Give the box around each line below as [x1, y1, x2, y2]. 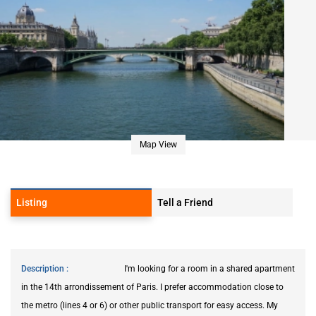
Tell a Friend [157, 196, 213, 208]
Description [21, 263, 66, 274]
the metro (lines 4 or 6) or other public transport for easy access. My [21, 300, 278, 310]
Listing [16, 196, 47, 208]
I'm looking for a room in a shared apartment [124, 263, 295, 274]
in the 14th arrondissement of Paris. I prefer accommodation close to [21, 281, 284, 292]
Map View [139, 139, 177, 150]
